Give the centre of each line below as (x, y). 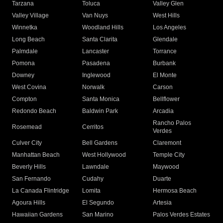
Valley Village (30, 16)
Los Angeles (169, 28)
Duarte (162, 179)
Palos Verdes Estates (181, 215)
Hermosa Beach (174, 191)
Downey (23, 75)
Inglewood (97, 75)
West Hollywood (104, 155)
